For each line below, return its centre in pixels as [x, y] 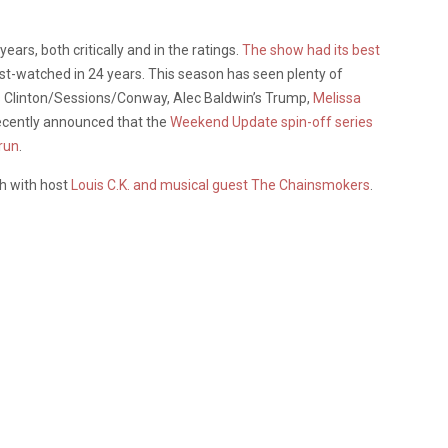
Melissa [337, 97]
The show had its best [311, 49]
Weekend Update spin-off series [271, 121]
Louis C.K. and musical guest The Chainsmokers [220, 184]
